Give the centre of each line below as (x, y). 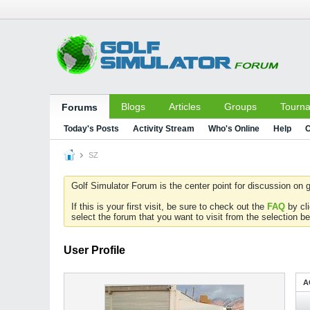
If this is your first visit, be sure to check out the (169, 207)
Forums (80, 107)
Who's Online (234, 129)
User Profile (94, 250)
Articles (185, 107)
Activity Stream (164, 129)
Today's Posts (91, 129)
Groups (240, 107)
